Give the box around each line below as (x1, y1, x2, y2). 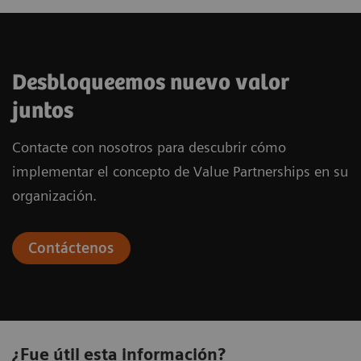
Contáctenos (28, 239, 114, 256)
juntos (12, 98, 73, 124)
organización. (12, 186, 97, 204)
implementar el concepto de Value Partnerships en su (12, 162, 348, 180)
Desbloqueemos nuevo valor (12, 69, 289, 96)
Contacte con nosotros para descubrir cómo (12, 138, 286, 156)
